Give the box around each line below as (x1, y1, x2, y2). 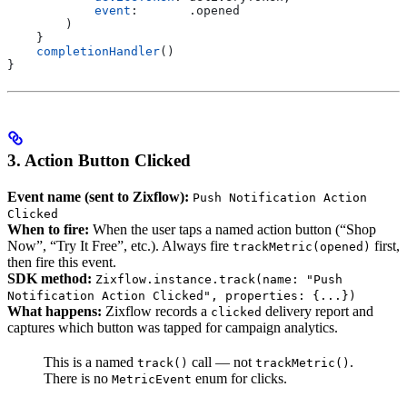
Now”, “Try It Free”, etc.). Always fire (7, 237, 233, 253)
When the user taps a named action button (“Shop (89, 221, 376, 237)
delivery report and (262, 303, 373, 319)
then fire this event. (7, 253, 116, 270)
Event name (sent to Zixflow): (7, 188, 189, 204)
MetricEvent (112, 372, 192, 386)
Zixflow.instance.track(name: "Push (95, 272, 342, 286)
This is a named (44, 353, 137, 370)
